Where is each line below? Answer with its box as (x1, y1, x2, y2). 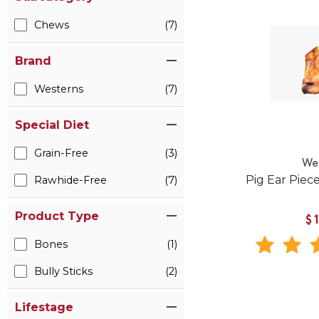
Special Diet (15, 118, 89, 132)
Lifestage (15, 300, 73, 314)
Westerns (34, 83, 83, 95)
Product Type (15, 209, 99, 223)
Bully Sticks (34, 265, 93, 278)
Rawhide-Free (34, 174, 107, 187)
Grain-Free (34, 147, 88, 159)
